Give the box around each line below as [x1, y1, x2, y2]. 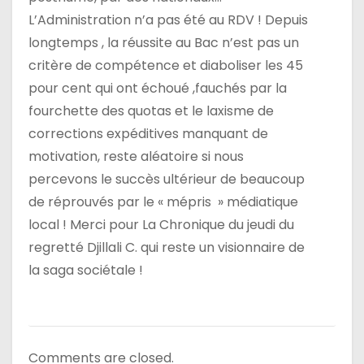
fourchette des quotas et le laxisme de [28, 101, 274, 120]
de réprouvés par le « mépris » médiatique [28, 192, 298, 211]
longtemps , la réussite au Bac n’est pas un [28, 32, 299, 52]
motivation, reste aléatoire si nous [28, 146, 244, 166]
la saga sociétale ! [28, 260, 143, 279]
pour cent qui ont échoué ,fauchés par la [28, 78, 287, 97]
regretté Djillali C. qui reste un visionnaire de [28, 237, 305, 257]
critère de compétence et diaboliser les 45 [28, 55, 303, 75]
